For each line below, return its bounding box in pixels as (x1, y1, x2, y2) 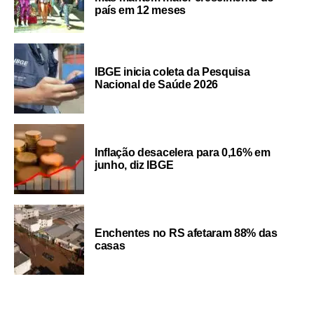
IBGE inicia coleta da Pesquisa (95, 65, 250, 78)
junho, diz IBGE (95, 158, 174, 171)
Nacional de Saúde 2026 (95, 78, 218, 90)
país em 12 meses (95, 4, 186, 16)
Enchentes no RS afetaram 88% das (95, 226, 278, 239)
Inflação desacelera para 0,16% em (95, 146, 271, 158)
